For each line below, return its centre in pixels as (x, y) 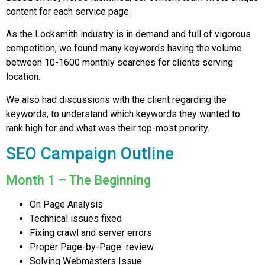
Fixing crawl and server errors (91, 233)
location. (23, 77)
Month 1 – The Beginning (78, 180)
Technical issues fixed (76, 219)
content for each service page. (68, 11)
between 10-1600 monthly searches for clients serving (119, 63)
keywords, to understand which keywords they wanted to (123, 114)
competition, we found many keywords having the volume (124, 49)
